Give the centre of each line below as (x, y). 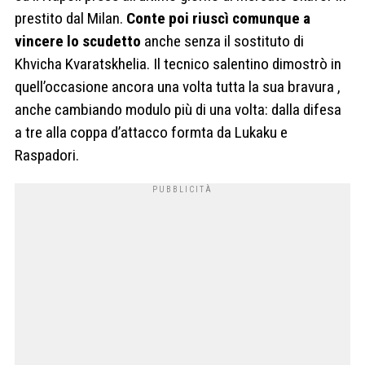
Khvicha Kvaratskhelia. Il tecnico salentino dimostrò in (178, 64)
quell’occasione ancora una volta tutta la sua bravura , (178, 86)
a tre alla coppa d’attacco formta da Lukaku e (151, 132)
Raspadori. (47, 155)
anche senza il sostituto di (224, 41)
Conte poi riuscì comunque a (218, 18)
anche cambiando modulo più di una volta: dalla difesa (178, 109)
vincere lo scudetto (79, 41)
